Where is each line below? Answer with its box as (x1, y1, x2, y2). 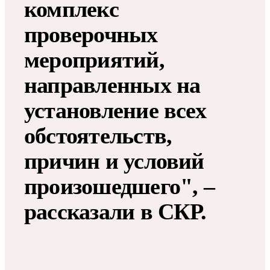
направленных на (24, 72, 201, 98)
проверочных (24, 22, 158, 48)
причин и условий (24, 148, 204, 174)
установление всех (24, 98, 206, 124)
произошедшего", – (24, 174, 215, 199)
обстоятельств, (24, 123, 172, 149)
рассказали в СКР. (24, 199, 206, 225)
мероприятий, (24, 47, 165, 73)
